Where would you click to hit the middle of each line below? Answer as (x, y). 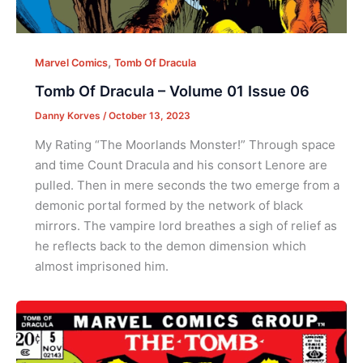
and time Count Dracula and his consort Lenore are (181, 164)
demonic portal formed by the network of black (169, 205)
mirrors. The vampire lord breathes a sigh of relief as (186, 225)
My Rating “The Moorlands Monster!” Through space (185, 144)
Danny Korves (68, 115)
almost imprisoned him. (101, 266)
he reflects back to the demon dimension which (170, 246)
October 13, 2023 (149, 115)
